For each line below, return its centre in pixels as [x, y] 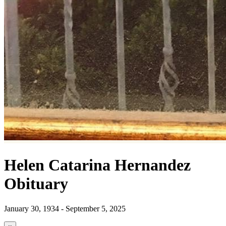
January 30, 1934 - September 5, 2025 [65, 208]
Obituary [36, 184]
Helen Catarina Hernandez [97, 165]
